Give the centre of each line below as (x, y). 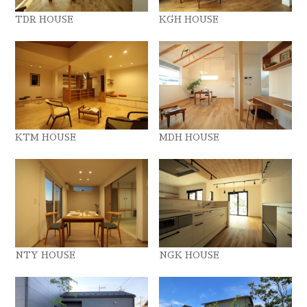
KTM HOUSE (46, 137)
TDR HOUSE (45, 19)
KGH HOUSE (189, 19)
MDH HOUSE (189, 137)
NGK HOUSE (189, 255)
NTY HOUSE (46, 255)
